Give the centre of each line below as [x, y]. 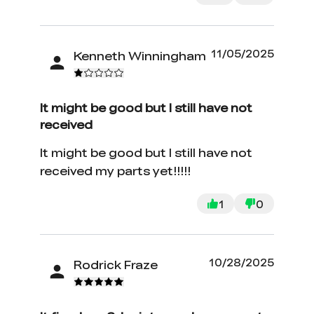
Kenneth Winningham [140, 56]
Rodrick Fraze [116, 265]
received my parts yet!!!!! [116, 170]
